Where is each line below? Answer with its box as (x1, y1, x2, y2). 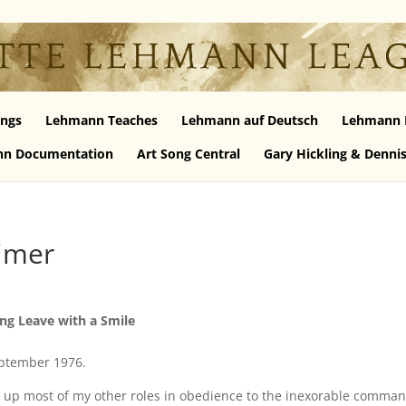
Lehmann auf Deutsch (181, 111, 318, 129)
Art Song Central (137, 145, 240, 162)
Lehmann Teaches (45, 111, 158, 129)
